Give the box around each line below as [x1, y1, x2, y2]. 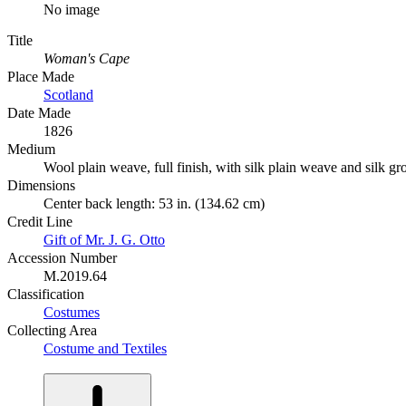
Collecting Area [7, 322, 97, 338]
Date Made [7, 104, 71, 121]
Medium [7, 140, 55, 157]
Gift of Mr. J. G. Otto [43, 231, 165, 247]
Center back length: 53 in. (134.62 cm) [43, 195, 265, 211]
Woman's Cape [43, 50, 130, 66]
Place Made [7, 68, 74, 84]
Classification [7, 285, 84, 302]
